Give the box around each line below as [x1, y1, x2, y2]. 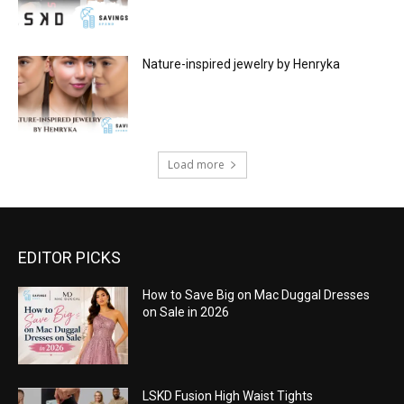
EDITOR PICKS [18, 247, 121, 267]
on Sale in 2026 [142, 304, 230, 319]
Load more [167, 156, 225, 172]
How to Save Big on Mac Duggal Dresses [142, 287, 371, 302]
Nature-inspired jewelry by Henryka [142, 57, 341, 72]
